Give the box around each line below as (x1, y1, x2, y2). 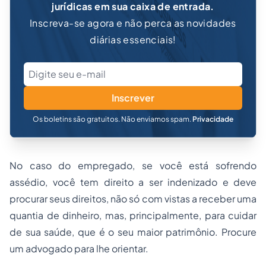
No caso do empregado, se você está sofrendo (9, 159, 256, 172)
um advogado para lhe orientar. (9, 242, 148, 255)
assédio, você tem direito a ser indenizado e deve (9, 176, 256, 188)
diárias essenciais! (90, 33, 176, 46)
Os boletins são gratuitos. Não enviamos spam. (33, 115, 192, 123)
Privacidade (192, 115, 233, 123)
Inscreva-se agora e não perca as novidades (30, 17, 236, 29)
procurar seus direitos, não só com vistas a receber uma (9, 192, 256, 205)
